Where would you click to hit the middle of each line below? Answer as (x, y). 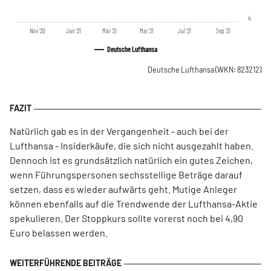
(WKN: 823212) (238, 70)
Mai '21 (146, 31)
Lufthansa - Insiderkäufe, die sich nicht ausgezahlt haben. (132, 145)
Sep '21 (223, 31)
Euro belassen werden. (60, 233)
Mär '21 (109, 31)
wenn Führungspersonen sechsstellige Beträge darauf (126, 175)
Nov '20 (37, 31)
